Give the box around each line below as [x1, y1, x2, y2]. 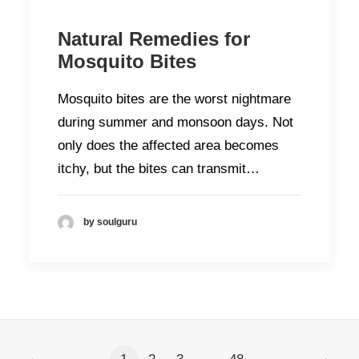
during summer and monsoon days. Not [58, 115, 293, 130]
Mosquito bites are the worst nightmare [58, 91, 291, 107]
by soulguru [83, 216, 137, 228]
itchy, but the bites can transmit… [58, 161, 260, 176]
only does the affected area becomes [58, 138, 279, 153]
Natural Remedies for [58, 28, 250, 50]
